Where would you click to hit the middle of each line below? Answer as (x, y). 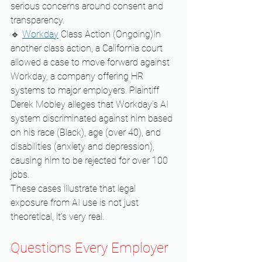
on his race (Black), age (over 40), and (87, 133)
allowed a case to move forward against (91, 63)
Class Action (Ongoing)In (111, 35)
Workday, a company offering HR (78, 77)
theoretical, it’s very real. (57, 217)
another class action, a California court (88, 49)
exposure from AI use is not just (76, 203)
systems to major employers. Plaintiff (86, 91)
